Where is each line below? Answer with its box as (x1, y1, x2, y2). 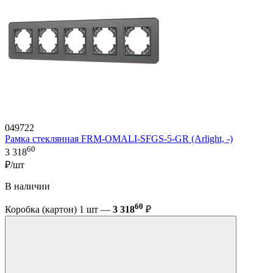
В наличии (5, 181, 50, 192)
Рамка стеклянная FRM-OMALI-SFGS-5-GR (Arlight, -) (5, 133, 233, 144)
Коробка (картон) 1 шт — (5, 204, 113, 215)
